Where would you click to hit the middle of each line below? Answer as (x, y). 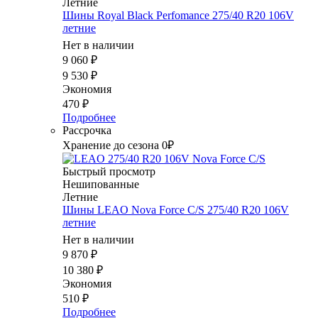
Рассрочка (87, 131)
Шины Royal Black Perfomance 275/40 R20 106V (178, 16)
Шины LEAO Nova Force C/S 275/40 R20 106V (176, 210)
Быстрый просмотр (109, 172)
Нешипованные (101, 185)
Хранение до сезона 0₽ (118, 146)
